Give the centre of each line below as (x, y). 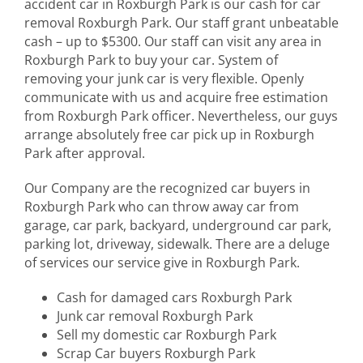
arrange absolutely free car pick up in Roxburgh (169, 134)
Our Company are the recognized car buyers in (167, 188)
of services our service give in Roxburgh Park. (162, 262)
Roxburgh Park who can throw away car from (162, 206)
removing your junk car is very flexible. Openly (164, 78)
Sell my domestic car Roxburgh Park (167, 334)
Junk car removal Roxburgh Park (155, 316)
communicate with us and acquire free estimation (176, 97)
